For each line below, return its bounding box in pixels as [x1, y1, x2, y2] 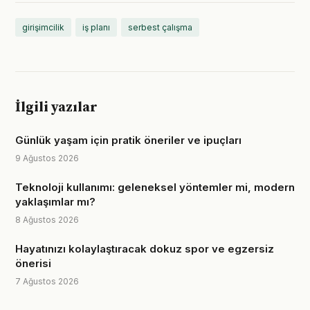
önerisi [15, 257, 51, 270]
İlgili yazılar [15, 99, 98, 116]
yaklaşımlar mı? [15, 195, 95, 208]
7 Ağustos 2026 [15, 276, 79, 286]
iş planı [82, 22, 110, 33]
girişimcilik [22, 22, 64, 33]
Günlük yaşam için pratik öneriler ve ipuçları [15, 134, 241, 147]
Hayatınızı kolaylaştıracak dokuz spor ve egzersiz [15, 242, 274, 255]
